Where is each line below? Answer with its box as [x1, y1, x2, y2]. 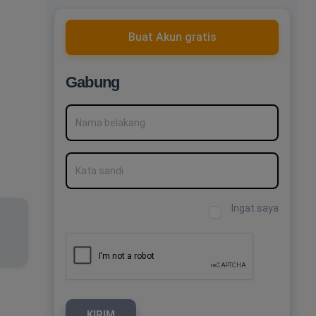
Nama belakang [65, 106, 135, 117]
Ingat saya [231, 202, 279, 214]
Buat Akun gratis [128, 30, 217, 44]
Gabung [66, 73, 120, 91]
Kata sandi [65, 154, 113, 165]
